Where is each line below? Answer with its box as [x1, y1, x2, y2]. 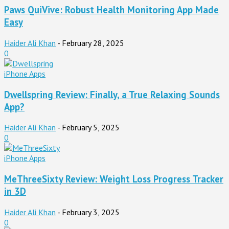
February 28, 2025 [62, 37, 124, 48]
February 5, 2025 [62, 122, 120, 133]
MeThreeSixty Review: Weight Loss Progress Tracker [4, 172, 223, 185]
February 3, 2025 [62, 207, 120, 217]
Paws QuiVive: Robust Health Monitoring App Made [4, 4, 219, 16]
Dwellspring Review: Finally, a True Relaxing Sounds [4, 88, 220, 101]
